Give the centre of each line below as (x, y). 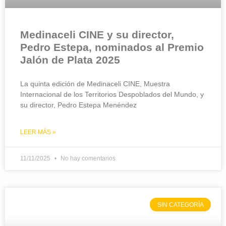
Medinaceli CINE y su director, (97, 35)
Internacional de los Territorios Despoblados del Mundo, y (112, 95)
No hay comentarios (87, 159)
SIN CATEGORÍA (180, 205)
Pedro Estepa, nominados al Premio (112, 47)
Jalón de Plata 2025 (70, 60)
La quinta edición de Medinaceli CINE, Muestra (95, 84)
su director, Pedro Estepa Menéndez (78, 105)
